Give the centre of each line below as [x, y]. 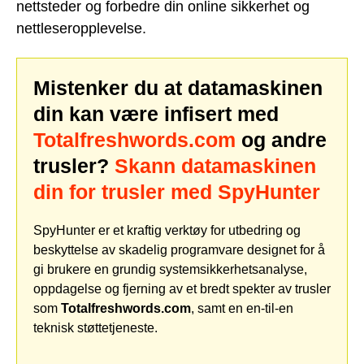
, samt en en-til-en [242, 308]
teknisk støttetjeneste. [95, 327]
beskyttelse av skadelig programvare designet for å [179, 249]
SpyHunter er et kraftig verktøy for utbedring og [167, 230]
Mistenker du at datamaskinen [178, 87]
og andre [281, 139]
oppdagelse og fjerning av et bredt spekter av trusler [182, 288]
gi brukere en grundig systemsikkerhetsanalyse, [170, 269]
